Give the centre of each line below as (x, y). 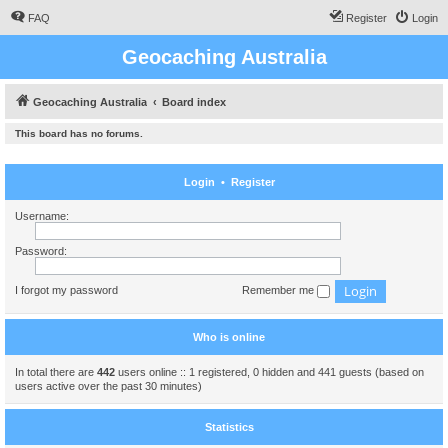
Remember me (279, 290)
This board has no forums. (79, 133)
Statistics (229, 427)
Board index (194, 102)
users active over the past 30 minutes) (108, 386)
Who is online (229, 337)
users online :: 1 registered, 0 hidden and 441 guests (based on (269, 372)
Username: (42, 216)
